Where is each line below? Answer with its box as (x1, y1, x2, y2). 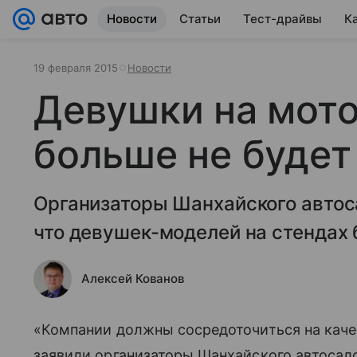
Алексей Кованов (81, 271, 184, 286)
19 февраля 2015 (33, 61, 118, 74)
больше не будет (33, 131, 351, 178)
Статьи (179, 11, 221, 26)
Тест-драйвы (243, 11, 322, 26)
